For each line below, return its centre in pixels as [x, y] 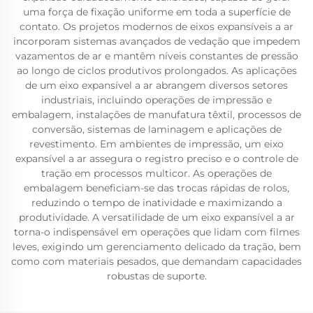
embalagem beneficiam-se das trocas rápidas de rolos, [156, 188]
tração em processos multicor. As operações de [156, 173]
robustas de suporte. [156, 276]
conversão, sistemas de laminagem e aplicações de [156, 129]
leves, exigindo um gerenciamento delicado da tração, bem [156, 247]
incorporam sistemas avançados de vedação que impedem [156, 41]
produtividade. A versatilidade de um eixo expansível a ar [156, 217]
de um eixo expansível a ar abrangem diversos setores [156, 85]
